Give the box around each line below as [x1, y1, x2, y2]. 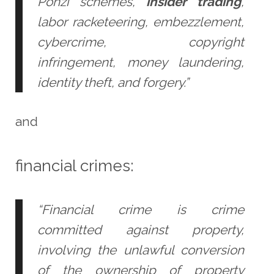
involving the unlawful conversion [37, 242, 245, 257]
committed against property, [37, 221, 245, 237]
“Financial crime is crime [37, 201, 245, 217]
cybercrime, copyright [37, 34, 245, 50]
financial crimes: [15, 156, 133, 175]
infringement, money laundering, [37, 54, 245, 70]
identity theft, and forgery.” [37, 75, 188, 91]
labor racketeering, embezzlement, [37, 14, 245, 30]
